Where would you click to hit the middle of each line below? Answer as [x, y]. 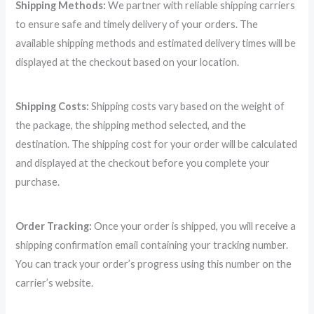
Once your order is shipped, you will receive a [194, 226]
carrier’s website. [55, 282]
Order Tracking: [54, 226]
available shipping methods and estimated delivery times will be [156, 43]
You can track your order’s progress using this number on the [154, 264]
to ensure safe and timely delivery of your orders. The [137, 24]
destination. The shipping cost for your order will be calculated [157, 144]
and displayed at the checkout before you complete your [143, 163]
